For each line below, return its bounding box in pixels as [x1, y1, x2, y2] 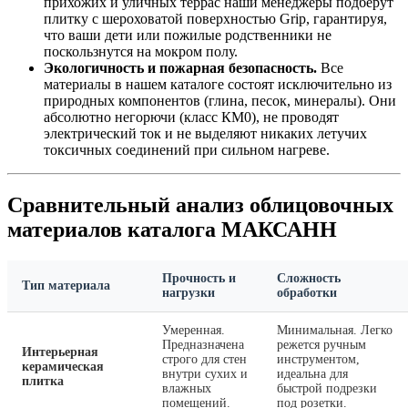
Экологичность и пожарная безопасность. [44, 60, 317, 76]
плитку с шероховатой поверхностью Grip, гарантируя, [44, 11, 387, 27]
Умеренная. [162, 322, 225, 337]
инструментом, [277, 352, 360, 366]
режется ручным [277, 337, 366, 352]
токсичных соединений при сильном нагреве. [44, 142, 330, 158]
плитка [22, 373, 64, 388]
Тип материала [22, 278, 110, 292]
